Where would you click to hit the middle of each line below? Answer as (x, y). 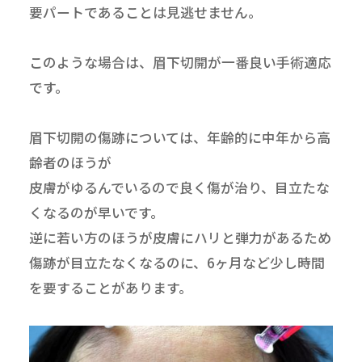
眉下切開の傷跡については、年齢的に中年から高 (179, 138)
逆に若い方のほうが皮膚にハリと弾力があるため (180, 238)
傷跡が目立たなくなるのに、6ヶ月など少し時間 (177, 263)
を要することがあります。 (110, 288)
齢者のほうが (70, 163)
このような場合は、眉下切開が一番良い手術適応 (180, 63)
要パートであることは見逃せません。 (145, 13)
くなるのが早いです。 (96, 213)
